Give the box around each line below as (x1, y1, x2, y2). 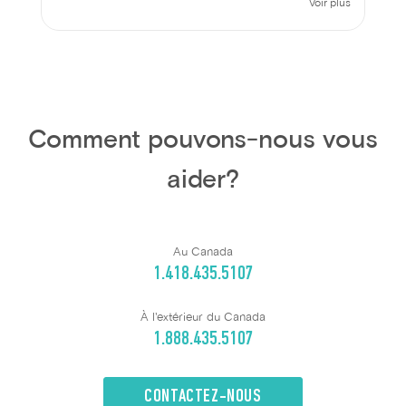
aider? (166, 169, 240, 193)
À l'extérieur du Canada (140, 312, 266, 324)
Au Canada (173, 246, 233, 258)
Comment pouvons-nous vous (28, 129, 378, 153)
